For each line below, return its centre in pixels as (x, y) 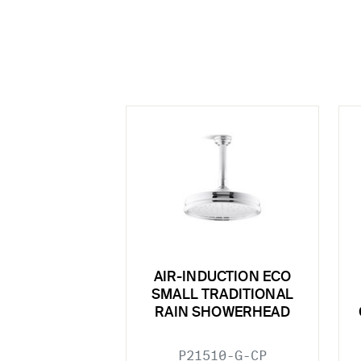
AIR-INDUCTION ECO (222, 278)
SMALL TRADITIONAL (222, 296)
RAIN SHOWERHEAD (222, 313)
